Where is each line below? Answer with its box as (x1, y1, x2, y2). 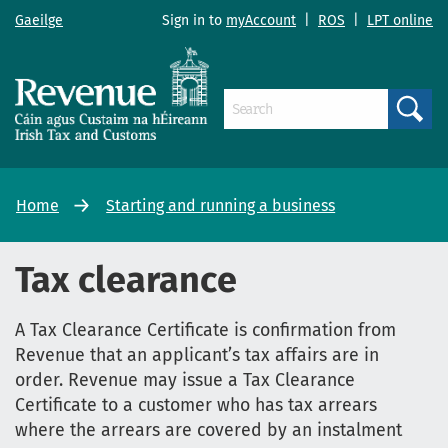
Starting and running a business (106, 195, 336, 215)
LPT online (367, 12, 433, 30)
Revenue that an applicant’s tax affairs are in (15, 344, 379, 366)
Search (410, 130, 432, 140)
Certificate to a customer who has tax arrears (15, 394, 377, 416)
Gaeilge (15, 12, 63, 30)
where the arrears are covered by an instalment (15, 419, 402, 441)
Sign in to (162, 12, 226, 30)
